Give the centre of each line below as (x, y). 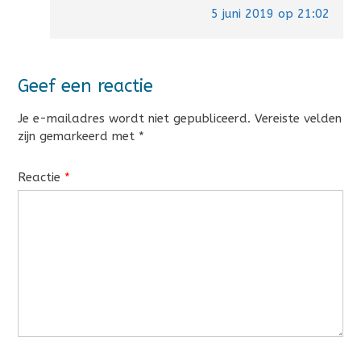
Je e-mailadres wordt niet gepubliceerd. (134, 119)
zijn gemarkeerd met (78, 137)
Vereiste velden (298, 119)
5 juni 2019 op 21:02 (270, 14)
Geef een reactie (85, 87)
